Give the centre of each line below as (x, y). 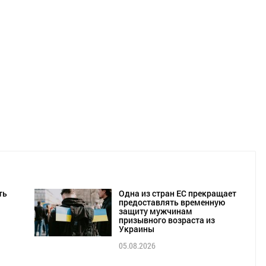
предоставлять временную (172, 202)
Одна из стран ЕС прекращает (177, 194)
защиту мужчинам (155, 211)
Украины (136, 229)
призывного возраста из (167, 220)
